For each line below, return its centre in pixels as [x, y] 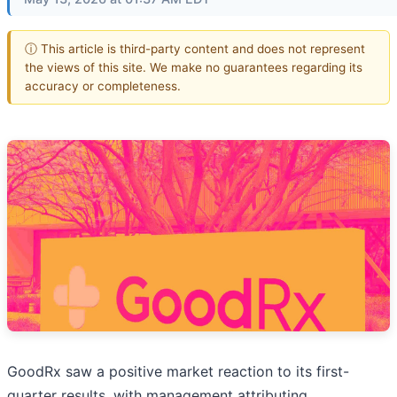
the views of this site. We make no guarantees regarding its [194, 67]
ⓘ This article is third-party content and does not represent [195, 48]
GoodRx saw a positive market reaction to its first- [178, 372]
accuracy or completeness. [103, 86]
